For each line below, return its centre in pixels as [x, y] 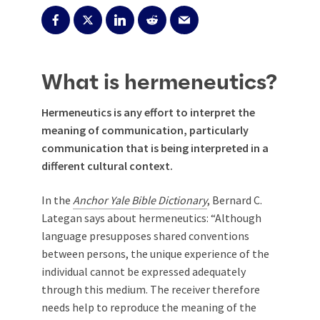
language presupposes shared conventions [145, 236]
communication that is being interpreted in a [155, 148]
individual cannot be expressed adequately [144, 271]
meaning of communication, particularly [145, 130]
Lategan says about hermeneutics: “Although [151, 218]
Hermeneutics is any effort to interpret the [148, 112]
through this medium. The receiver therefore [151, 289]
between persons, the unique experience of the [155, 254]
